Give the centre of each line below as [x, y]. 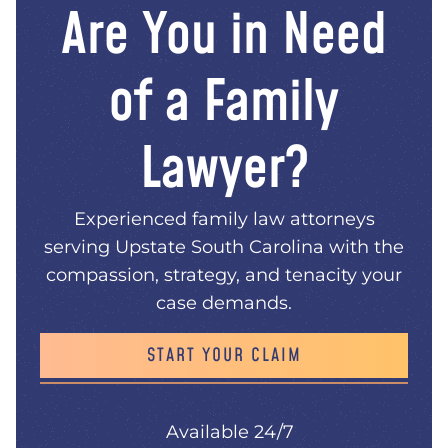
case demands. [224, 303]
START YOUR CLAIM [224, 356]
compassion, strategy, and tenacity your [224, 275]
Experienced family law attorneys [224, 219]
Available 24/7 [230, 432]
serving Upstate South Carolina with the [224, 247]
